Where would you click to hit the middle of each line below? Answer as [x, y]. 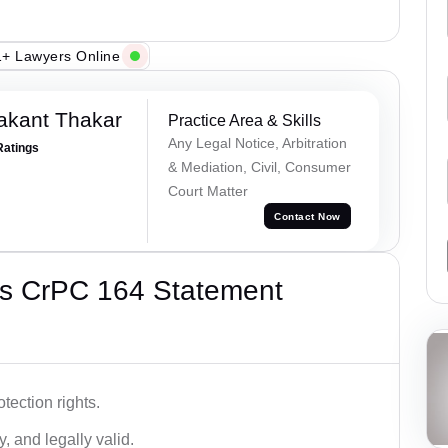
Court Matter [207, 191]
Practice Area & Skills [244, 121]
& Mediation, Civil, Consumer [259, 167]
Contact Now [307, 216]
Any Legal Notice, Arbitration [257, 143]
